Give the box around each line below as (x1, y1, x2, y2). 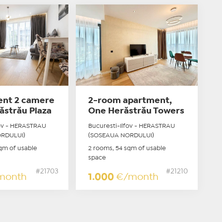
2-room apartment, (88, 97, 172, 105)
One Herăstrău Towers (88, 107, 185, 115)
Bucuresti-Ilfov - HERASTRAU (88, 123, 175, 129)
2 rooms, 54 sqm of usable (88, 145, 166, 151)
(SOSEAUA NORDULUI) (88, 132, 155, 138)
